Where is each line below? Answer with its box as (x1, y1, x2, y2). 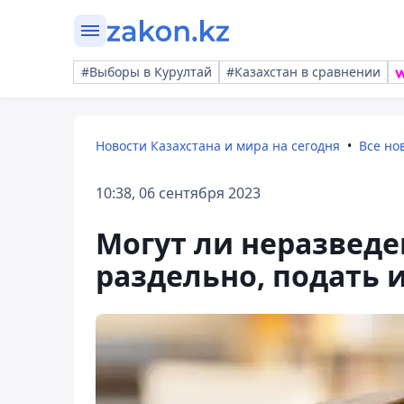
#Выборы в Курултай (81, 63, 212, 80)
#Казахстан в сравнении (226, 63, 381, 80)
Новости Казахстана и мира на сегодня (96, 137, 340, 154)
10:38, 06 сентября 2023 (96, 183, 261, 203)
